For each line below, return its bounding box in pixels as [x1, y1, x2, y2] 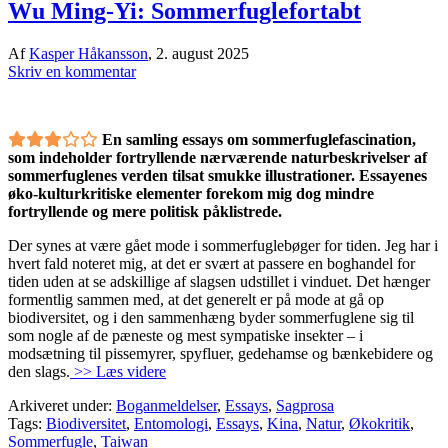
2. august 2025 [156, 44, 249, 62]
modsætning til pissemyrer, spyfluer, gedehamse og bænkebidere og [8, 344, 433, 362]
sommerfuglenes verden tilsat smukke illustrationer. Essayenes [8, 166, 427, 184]
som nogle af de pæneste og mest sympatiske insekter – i [8, 326, 363, 344]
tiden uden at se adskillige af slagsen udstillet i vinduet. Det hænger [8, 272, 430, 290]
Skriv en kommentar [8, 62, 136, 80]
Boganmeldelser [116, 396, 217, 414]
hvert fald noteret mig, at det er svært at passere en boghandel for [8, 254, 415, 272]
